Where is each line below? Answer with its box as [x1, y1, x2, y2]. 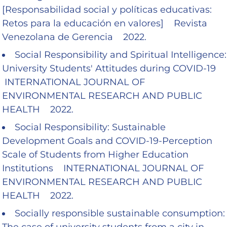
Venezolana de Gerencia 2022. [2, 31, 146, 43]
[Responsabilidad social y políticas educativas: [2, 4, 212, 15]
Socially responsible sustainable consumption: [15, 207, 225, 219]
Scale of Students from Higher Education [2, 148, 188, 160]
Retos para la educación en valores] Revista [2, 17, 207, 29]
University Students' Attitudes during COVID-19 [2, 62, 221, 74]
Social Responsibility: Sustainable [15, 121, 166, 133]
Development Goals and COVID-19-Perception [2, 135, 212, 146]
